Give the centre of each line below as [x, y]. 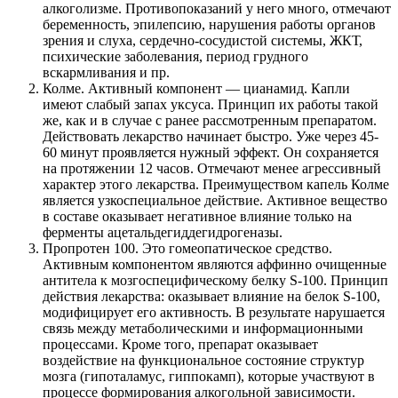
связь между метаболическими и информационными [203, 328]
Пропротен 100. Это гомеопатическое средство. [187, 248]
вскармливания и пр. [106, 72]
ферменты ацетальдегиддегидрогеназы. [163, 232]
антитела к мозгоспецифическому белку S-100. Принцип [215, 280]
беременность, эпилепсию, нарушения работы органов [209, 24]
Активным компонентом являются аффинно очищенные [215, 264]
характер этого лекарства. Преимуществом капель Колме [216, 184]
